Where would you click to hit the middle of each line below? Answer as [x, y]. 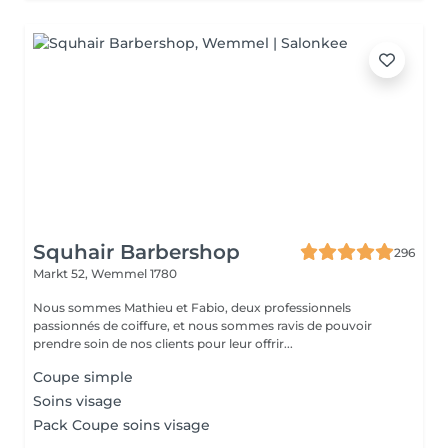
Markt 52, [62, 273]
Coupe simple [83, 377]
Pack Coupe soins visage [121, 425]
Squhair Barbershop [136, 252]
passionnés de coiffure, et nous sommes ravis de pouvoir [202, 325]
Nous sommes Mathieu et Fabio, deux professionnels [192, 307]
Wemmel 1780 [134, 273]
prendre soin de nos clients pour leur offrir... [163, 343]
